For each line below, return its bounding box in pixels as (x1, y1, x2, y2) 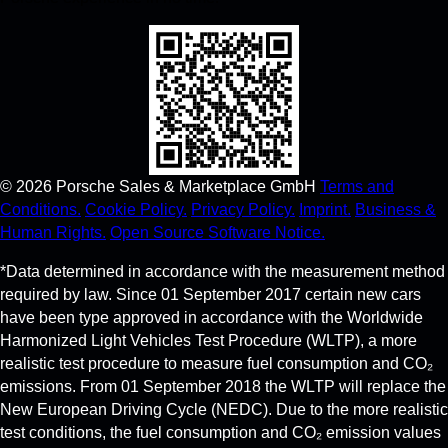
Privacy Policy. (191, 201, 295, 219)
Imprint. (299, 201, 351, 219)
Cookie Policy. (85, 201, 187, 219)
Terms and (320, 178, 394, 196)
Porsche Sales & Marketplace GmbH (56, 178, 316, 196)
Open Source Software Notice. (110, 224, 325, 242)
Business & (355, 201, 436, 219)
